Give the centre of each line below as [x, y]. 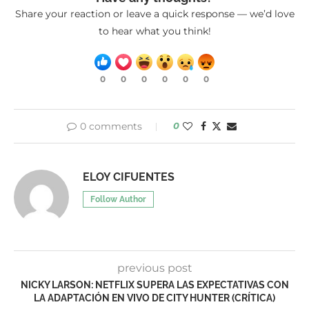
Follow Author [118, 200]
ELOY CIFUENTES [129, 177]
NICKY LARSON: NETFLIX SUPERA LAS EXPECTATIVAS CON [154, 285]
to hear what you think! [154, 31]
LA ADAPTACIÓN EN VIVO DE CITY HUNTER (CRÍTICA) [154, 298]
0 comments [111, 127]
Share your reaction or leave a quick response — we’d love [154, 14]
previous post [154, 268]
